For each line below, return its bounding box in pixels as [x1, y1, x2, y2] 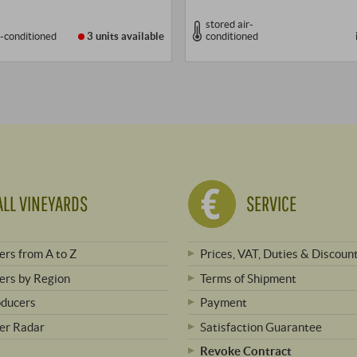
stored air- [205, 18, 253, 31]
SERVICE [245, 191, 296, 217]
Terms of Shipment [200, 270, 297, 285]
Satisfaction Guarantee [200, 319, 323, 334]
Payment [200, 295, 248, 310]
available [119, 29, 165, 43]
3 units [87, 29, 120, 43]
